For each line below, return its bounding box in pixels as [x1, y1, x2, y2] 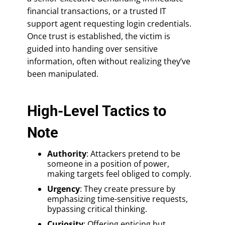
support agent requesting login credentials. [27, 18, 191, 29]
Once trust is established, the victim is [27, 30, 170, 42]
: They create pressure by [80, 183, 175, 194]
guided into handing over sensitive [27, 43, 158, 54]
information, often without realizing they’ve [27, 55, 190, 67]
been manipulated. [27, 68, 98, 79]
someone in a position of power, [47, 158, 169, 169]
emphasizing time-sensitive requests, [47, 193, 188, 204]
